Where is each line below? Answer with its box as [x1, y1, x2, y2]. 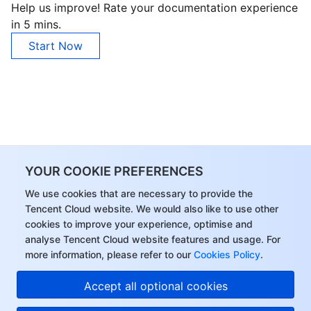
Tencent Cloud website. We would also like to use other [25, 203, 278, 215]
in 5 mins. [11, 17, 61, 31]
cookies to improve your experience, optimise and [25, 218, 253, 230]
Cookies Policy [191, 249, 260, 260]
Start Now [28, 39, 83, 53]
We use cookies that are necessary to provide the [25, 187, 253, 199]
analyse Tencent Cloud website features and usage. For [25, 233, 280, 245]
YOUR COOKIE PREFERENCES [25, 164, 203, 178]
